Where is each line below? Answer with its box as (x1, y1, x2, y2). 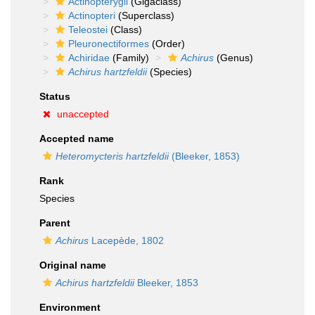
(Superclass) (115, 10, 174, 21)
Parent (39, 217, 70, 229)
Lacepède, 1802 (89, 235, 164, 246)
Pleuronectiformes (68, 38, 149, 49)
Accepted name (39, 133, 114, 144)
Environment (39, 302, 101, 313)
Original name (39, 259, 106, 271)
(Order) (149, 38, 185, 49)
